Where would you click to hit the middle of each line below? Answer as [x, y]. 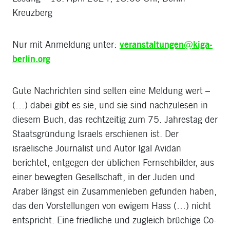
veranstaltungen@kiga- [166, 44]
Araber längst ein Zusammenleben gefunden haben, [114, 191]
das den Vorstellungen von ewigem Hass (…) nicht [112, 206]
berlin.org [31, 59]
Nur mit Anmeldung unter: [66, 44]
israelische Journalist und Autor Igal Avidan [97, 148]
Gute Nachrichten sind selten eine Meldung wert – [111, 91]
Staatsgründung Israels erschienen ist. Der [95, 134]
